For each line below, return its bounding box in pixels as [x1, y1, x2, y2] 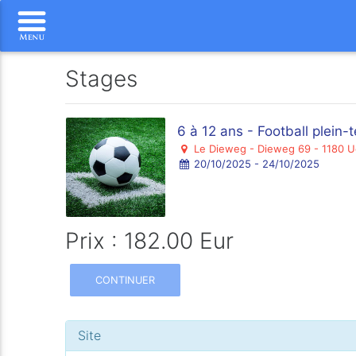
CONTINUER [95, 273, 156, 286]
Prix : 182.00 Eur [65, 227, 234, 254]
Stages [65, 65, 138, 92]
